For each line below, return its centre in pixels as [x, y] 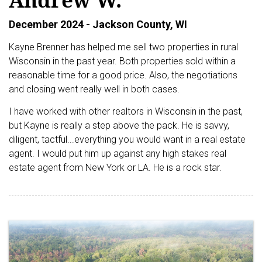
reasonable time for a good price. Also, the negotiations [123, 75]
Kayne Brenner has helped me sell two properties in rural [123, 47]
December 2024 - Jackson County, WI [98, 25]
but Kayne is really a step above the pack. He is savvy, [119, 126]
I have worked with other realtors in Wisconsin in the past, [126, 112]
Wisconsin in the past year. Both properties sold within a [122, 61]
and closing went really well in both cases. [94, 89]
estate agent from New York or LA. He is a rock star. [115, 168]
